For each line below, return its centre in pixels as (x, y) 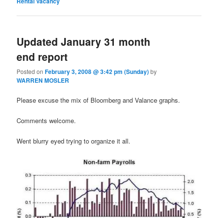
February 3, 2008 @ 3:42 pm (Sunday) (97, 71)
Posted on (31, 71)
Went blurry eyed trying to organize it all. (74, 141)
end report (42, 56)
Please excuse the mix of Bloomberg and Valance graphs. (99, 100)
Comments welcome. (46, 121)
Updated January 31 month (84, 41)
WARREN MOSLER (43, 80)
